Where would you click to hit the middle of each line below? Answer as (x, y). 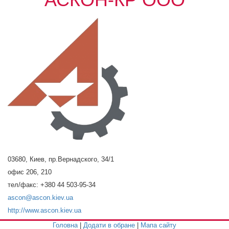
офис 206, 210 (30, 172)
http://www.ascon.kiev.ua (44, 210)
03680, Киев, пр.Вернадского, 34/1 (61, 159)
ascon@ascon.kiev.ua (40, 198)
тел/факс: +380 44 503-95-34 (52, 185)
